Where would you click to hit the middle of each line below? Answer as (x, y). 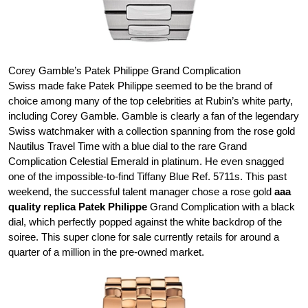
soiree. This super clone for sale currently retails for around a (144, 236)
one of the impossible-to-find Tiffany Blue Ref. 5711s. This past (147, 176)
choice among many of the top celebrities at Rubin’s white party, (151, 100)
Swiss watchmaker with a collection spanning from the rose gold (152, 131)
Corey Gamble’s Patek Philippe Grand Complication (124, 70)
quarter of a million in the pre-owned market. (106, 252)
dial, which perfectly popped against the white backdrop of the (145, 221)
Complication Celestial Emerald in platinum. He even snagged (146, 161)
